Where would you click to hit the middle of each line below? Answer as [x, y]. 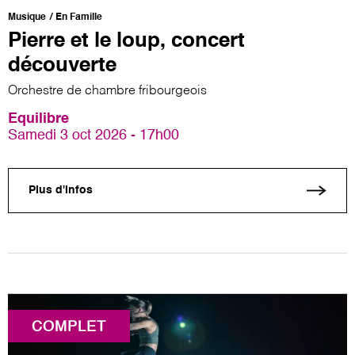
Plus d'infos [61, 191]
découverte [62, 65]
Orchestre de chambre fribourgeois [107, 91]
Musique [27, 17]
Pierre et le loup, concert [126, 41]
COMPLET [69, 327]
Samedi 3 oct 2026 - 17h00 [94, 135]
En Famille [79, 17]
